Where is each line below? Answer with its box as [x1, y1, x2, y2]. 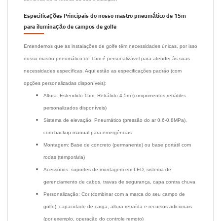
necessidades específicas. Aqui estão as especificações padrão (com [24, 68, 182, 74]
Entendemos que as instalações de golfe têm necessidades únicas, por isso [24, 43, 197, 49]
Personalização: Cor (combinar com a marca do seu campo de [43, 191, 185, 197]
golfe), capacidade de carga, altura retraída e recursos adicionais [43, 203, 192, 209]
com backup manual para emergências [43, 129, 132, 135]
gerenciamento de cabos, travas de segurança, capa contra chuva [43, 179, 195, 184]
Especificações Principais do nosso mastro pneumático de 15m [24, 13, 186, 20]
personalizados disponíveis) [43, 105, 107, 110]
